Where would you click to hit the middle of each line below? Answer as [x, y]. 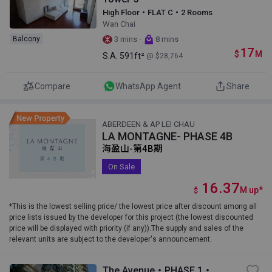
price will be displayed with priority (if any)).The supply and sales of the [126, 228]
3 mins [126, 39]
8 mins [167, 39]
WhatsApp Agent [148, 86]
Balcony [26, 39]
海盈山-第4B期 [133, 149]
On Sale [122, 167]
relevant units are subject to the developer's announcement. [110, 239]
